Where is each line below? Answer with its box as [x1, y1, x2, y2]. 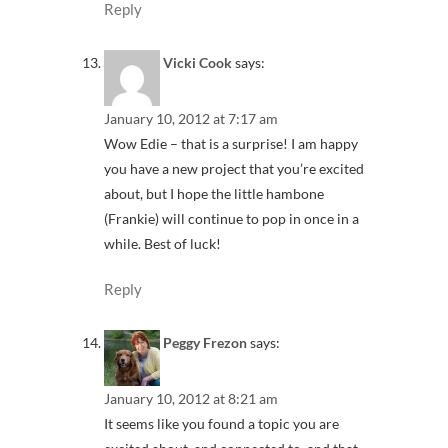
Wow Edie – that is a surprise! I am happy [104, 135, 358, 153]
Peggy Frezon [163, 334, 247, 352]
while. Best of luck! [104, 235, 221, 253]
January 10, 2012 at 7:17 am [104, 110, 278, 128]
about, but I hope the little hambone [104, 185, 324, 203]
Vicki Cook [163, 54, 232, 72]
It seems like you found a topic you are [104, 415, 339, 433]
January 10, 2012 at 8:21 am [104, 390, 278, 408]
